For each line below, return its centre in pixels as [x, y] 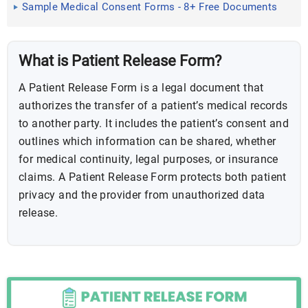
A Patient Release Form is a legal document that [141, 88]
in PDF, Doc [49, 23]
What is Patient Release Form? [122, 61]
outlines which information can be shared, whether [147, 141]
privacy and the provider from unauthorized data [142, 195]
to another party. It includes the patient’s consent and [154, 123]
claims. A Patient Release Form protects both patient [153, 177]
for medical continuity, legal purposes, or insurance [148, 159]
